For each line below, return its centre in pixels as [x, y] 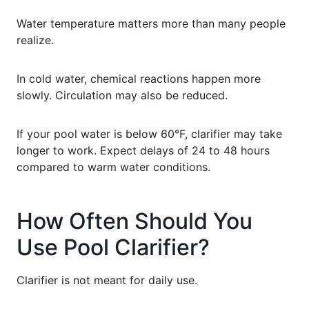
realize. [35, 40]
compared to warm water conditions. [113, 167]
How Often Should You [134, 221]
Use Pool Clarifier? [113, 247]
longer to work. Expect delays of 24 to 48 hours [143, 150]
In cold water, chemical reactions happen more [139, 78]
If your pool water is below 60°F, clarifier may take [149, 133]
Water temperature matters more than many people [151, 23]
